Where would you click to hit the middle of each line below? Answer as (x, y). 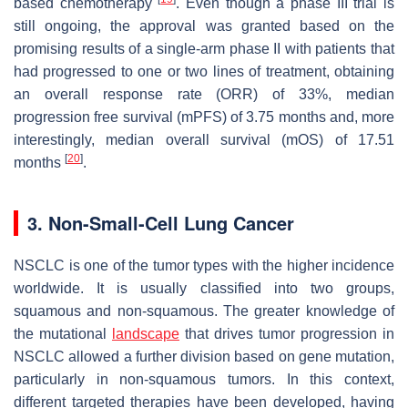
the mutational (63, 333)
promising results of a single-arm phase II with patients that (204, 48)
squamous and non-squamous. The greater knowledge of (204, 311)
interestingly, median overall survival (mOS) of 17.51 (204, 139)
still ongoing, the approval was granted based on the (204, 25)
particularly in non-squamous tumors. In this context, (204, 379)
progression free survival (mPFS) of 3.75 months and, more (204, 117)
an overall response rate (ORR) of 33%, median (204, 94)
